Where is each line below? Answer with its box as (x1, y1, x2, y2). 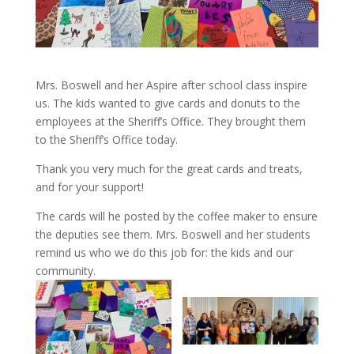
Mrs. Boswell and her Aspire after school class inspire (35, 77, 307, 93)
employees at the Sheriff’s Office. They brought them (35, 114, 306, 130)
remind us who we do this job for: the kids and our (35, 245, 293, 261)
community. (35, 263, 96, 279)
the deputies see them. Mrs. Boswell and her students (35, 227, 311, 243)
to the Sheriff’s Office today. (35, 132, 178, 148)
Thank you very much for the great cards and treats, (35, 161, 303, 177)
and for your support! (35, 179, 144, 195)
